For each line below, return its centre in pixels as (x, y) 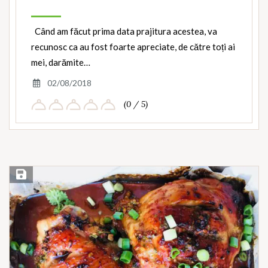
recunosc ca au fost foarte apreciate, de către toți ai (133, 47)
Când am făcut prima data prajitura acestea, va (124, 31)
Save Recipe (36, 175)
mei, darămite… (61, 63)
